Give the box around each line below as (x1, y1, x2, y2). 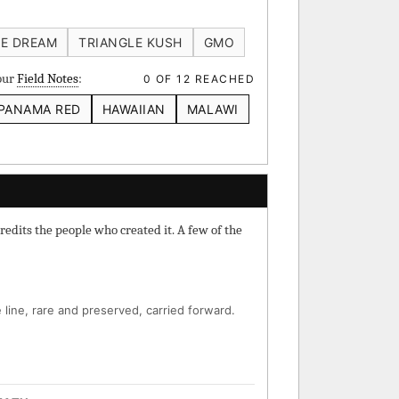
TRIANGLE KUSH (78, 35, 183, 50)
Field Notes (17, 70, 78, 86)
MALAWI (186, 102, 239, 117)
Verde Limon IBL (49, 9, 148, 27)
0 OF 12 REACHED (142, 72, 255, 85)
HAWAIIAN (102, 102, 166, 117)
